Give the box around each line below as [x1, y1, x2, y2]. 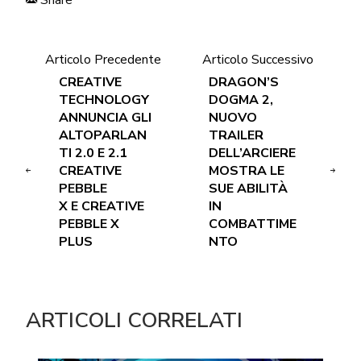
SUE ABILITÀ [208, 179, 288, 197]
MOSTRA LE [208, 161, 284, 180]
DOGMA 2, [208, 90, 273, 109]
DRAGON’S [208, 73, 279, 91]
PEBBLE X [58, 214, 119, 233]
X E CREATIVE [58, 197, 144, 215]
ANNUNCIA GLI [58, 108, 151, 127]
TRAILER [208, 126, 263, 144]
